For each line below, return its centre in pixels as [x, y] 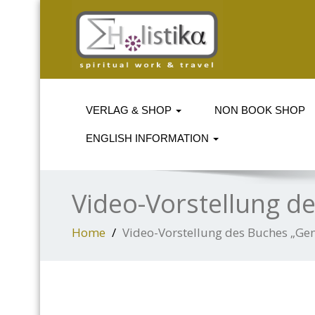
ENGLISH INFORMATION [149, 138]
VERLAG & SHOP [130, 110]
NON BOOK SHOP [260, 110]
